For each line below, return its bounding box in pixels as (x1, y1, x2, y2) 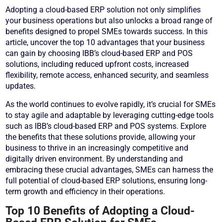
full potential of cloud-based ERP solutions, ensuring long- (5, 176, 208, 186)
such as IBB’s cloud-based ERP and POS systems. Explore (5, 121, 207, 131)
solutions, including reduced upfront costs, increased (5, 59, 189, 69)
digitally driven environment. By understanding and (5, 154, 183, 164)
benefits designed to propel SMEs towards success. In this (5, 27, 208, 37)
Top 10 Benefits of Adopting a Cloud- (5, 204, 195, 218)
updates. (5, 81, 36, 91)
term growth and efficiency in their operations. (5, 187, 166, 197)
